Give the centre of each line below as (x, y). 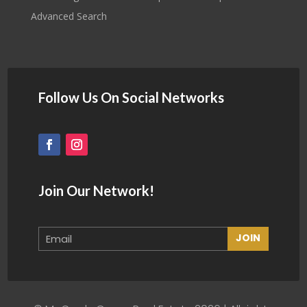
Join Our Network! (96, 191)
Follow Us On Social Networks (131, 98)
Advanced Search (69, 16)
